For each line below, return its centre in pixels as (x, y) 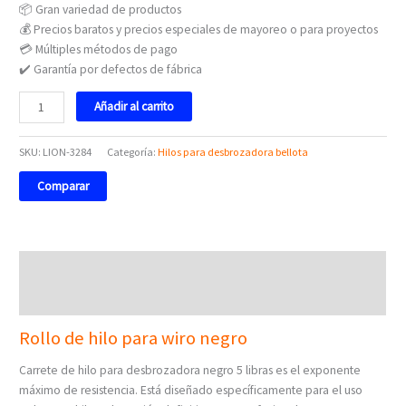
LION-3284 (68, 152)
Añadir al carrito (135, 107)
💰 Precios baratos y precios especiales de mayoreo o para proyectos (199, 29)
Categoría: (133, 152)
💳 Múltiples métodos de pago (99, 49)
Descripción (49, 266)
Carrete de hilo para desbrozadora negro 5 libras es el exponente (190, 371)
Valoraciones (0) (61, 299)
